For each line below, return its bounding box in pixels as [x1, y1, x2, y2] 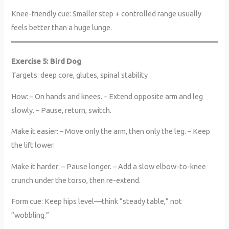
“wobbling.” [11, 211, 50, 220]
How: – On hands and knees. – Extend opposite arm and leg [11, 91, 203, 101]
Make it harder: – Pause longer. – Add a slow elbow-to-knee [11, 162, 207, 171]
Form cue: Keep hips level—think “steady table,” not [11, 197, 182, 206]
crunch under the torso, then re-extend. [11, 175, 141, 185]
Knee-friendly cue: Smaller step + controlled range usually [11, 9, 202, 18]
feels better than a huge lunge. [11, 22, 112, 32]
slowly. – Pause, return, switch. [11, 105, 112, 114]
